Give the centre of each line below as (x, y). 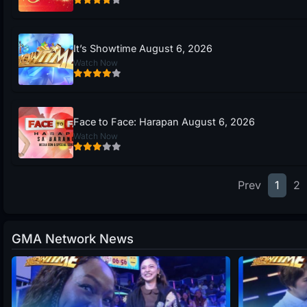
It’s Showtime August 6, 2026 (143, 49)
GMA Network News (73, 238)
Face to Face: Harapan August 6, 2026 (164, 122)
